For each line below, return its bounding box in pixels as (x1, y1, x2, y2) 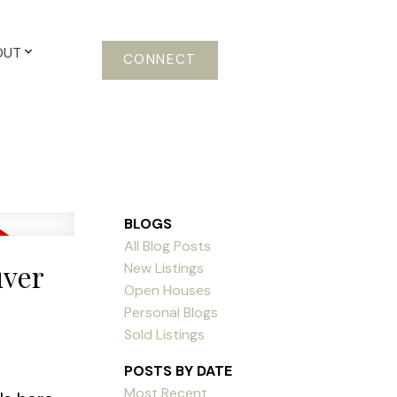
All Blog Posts (124, 236, 212, 255)
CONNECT (122, 51, 197, 69)
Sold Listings (124, 324, 206, 344)
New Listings (124, 258, 205, 277)
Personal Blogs (124, 302, 219, 322)
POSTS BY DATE (124, 361, 233, 380)
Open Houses (124, 280, 212, 300)
